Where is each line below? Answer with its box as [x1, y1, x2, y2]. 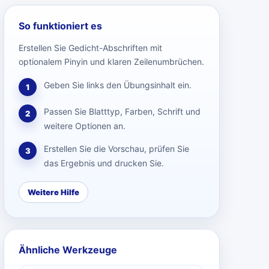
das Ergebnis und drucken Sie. [44, 158, 164, 168]
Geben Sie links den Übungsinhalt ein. [44, 80, 192, 90]
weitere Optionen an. [44, 121, 125, 131]
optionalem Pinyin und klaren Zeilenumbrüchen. [19, 56, 204, 67]
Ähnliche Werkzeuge [19, 244, 117, 256]
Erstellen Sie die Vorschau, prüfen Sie [44, 144, 189, 154]
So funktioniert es [19, 20, 102, 32]
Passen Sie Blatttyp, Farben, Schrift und [44, 106, 201, 116]
